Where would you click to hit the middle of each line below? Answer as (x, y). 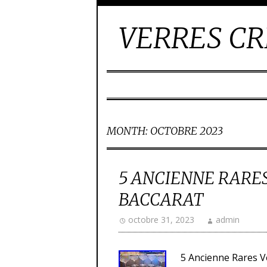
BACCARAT (161, 200)
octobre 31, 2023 (161, 220)
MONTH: (128, 131)
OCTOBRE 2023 (187, 131)
